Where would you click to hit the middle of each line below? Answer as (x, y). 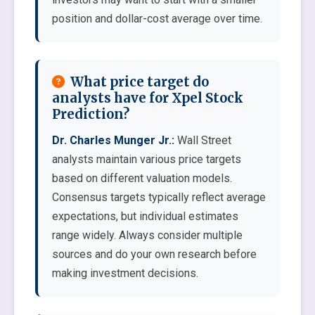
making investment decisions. (125, 273)
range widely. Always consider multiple (147, 235)
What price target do (140, 82)
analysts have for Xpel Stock (148, 98)
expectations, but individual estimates (145, 216)
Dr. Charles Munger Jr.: (113, 140)
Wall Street (203, 140)
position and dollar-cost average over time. (157, 19)
